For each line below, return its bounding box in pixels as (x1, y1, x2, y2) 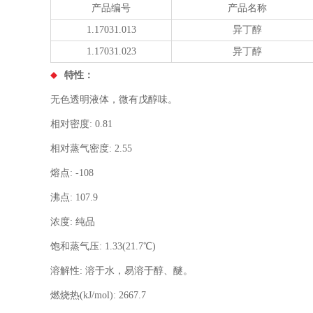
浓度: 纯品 (50, 216, 95, 227)
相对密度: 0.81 (50, 118, 112, 129)
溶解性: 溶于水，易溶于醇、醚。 (50, 265, 193, 276)
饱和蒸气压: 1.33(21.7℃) (50, 240, 156, 252)
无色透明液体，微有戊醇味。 (50, 94, 177, 105)
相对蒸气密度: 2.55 (50, 143, 132, 154)
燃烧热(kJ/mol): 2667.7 (50, 289, 146, 300)
